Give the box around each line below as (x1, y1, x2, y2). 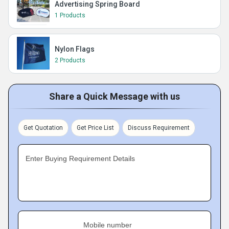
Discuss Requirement (128, 124, 190, 131)
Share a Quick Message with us (49, 91, 180, 102)
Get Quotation (24, 124, 63, 131)
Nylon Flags (55, 45, 95, 53)
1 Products (55, 12, 85, 19)
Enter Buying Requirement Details (26, 154, 135, 163)
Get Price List (77, 124, 114, 131)
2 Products (55, 57, 85, 64)
